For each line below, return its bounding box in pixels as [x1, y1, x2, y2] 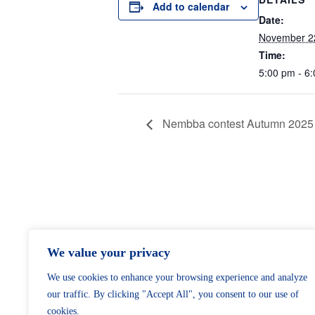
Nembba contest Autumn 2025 [160, 115, 314, 131]
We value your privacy [47, 245, 170, 259]
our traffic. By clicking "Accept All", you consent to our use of [47, 289, 299, 300]
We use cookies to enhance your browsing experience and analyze [47, 272, 307, 283]
